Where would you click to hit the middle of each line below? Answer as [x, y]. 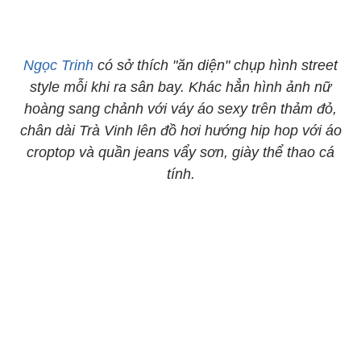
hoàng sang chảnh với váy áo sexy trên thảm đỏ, [180, 109]
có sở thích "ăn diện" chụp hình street [216, 65]
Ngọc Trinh [58, 65]
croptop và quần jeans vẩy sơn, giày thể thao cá [180, 152]
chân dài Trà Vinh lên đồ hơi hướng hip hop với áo [180, 131]
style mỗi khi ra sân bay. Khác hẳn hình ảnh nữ [180, 87]
